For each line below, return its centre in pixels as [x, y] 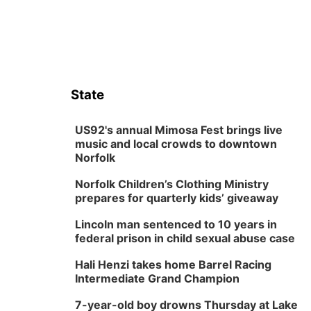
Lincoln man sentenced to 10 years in [176, 224]
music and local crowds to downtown [176, 144]
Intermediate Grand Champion [157, 278]
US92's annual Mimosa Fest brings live [179, 130]
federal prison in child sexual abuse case [185, 238]
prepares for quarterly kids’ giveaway [177, 198]
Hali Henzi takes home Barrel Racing [173, 264]
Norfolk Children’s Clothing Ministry [172, 184]
